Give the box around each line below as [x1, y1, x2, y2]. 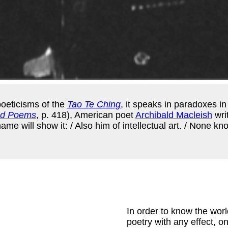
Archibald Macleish [135, 110, 212, 121]
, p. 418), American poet [36, 110, 135, 121]
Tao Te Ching [67, 99, 121, 110]
